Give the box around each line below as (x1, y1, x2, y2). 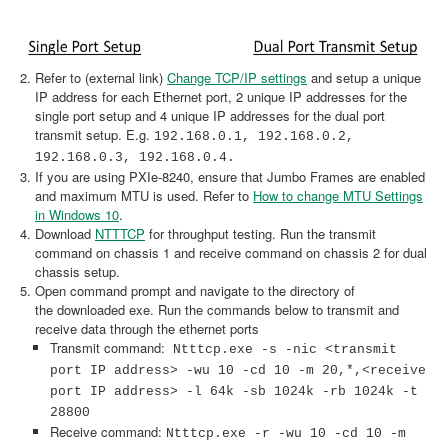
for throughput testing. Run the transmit (145, 224, 376, 243)
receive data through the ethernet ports (35, 319, 259, 338)
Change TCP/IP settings (167, 68, 307, 87)
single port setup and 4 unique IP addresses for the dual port (35, 106, 385, 125)
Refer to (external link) (35, 68, 167, 87)
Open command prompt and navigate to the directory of (35, 281, 355, 300)
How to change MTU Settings (253, 186, 423, 205)
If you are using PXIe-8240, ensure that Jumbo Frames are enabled (35, 167, 425, 186)
